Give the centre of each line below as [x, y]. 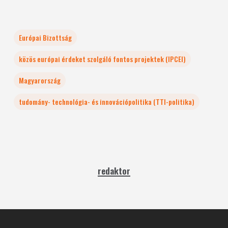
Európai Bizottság [45, 37]
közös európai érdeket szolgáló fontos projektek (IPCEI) [102, 59]
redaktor [114, 170]
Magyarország [39, 80]
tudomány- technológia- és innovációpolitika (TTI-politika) [106, 102]
